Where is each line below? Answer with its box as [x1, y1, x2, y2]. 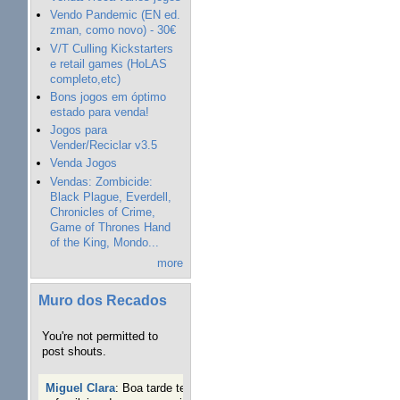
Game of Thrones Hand [49, 220, 171, 234]
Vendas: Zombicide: [49, 174, 153, 188]
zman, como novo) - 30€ [49, 23, 176, 37]
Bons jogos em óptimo [49, 89, 166, 104]
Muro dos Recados [37, 292, 167, 309]
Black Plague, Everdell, [49, 189, 171, 204]
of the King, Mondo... [49, 235, 159, 249]
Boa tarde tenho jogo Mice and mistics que [121, 381, 344, 396]
